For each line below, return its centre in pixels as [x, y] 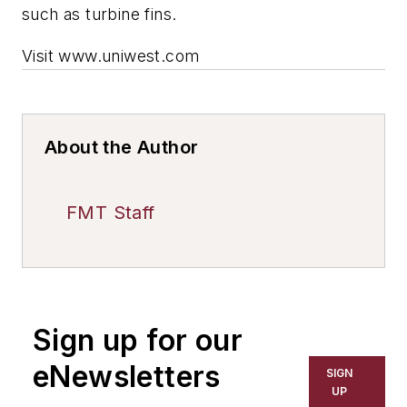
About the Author [122, 147]
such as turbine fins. [99, 14]
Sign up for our [138, 340]
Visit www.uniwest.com [111, 55]
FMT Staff [111, 212]
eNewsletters [127, 376]
